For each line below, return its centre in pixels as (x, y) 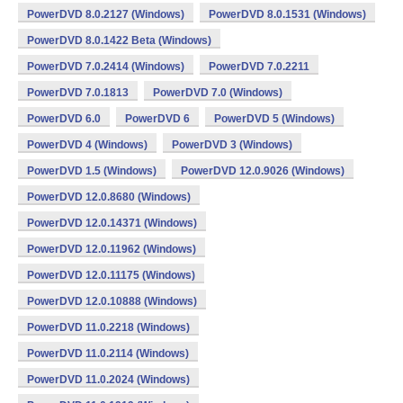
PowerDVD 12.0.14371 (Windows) (112, 223)
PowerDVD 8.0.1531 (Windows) (287, 14)
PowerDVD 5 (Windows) (274, 119)
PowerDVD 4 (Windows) (87, 145)
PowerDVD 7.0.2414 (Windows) (106, 67)
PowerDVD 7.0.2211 (259, 67)
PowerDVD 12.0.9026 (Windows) (263, 171)
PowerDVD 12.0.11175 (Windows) (111, 275)
